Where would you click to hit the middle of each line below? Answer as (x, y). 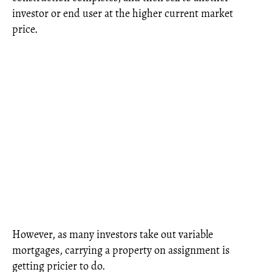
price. (25, 29)
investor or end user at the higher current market (123, 13)
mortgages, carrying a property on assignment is (121, 250)
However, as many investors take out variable (113, 234)
